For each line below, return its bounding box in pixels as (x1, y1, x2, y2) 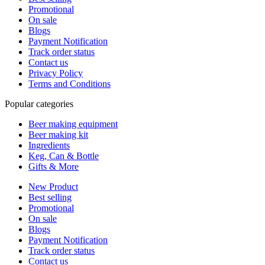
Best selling (28, 192, 72, 202)
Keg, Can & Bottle (28, 150, 99, 161)
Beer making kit (28, 129, 88, 140)
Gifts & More (28, 161, 79, 172)
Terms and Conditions (28, 78, 111, 89)
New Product (28, 181, 78, 192)
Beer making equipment (28, 118, 118, 129)
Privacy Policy (28, 67, 83, 78)
